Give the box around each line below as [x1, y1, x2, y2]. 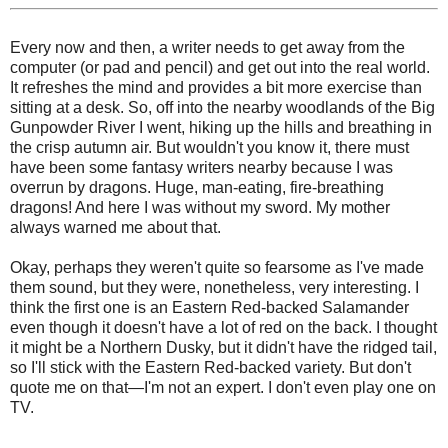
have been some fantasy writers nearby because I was [10, 158, 393, 176]
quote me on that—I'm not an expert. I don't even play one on [10, 378, 436, 396]
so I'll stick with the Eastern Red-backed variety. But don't [10, 358, 411, 376]
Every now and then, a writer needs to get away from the [10, 38, 405, 56]
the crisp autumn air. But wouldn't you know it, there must [10, 138, 409, 156]
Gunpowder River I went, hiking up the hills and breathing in [10, 118, 432, 136]
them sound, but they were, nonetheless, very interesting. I [10, 278, 419, 296]
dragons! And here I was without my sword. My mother [10, 198, 390, 216]
